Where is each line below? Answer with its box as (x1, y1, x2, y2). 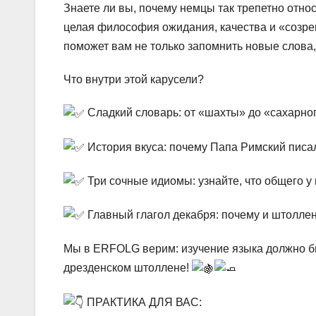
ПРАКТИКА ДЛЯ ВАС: (84, 296, 202, 308)
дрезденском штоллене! (63, 262, 192, 274)
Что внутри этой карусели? (63, 73, 204, 86)
